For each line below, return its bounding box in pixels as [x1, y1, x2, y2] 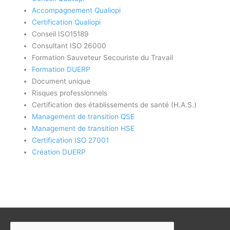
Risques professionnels [32, 88, 108, 97]
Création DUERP [32, 147, 86, 156]
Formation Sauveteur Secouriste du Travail [32, 53, 174, 62]
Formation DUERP [32, 65, 91, 73]
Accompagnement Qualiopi [32, 6, 121, 14]
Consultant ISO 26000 [32, 41, 107, 50]
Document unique [32, 76, 91, 85]
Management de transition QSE [32, 112, 135, 121]
